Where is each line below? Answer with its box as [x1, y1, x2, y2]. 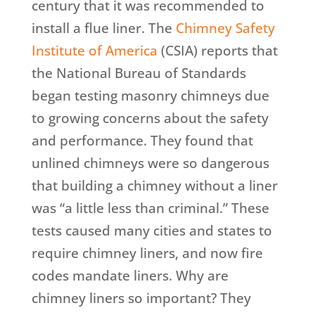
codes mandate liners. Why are [31, 266, 229, 285]
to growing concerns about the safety [31, 109, 269, 128]
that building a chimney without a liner [31, 176, 278, 195]
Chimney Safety [175, 19, 275, 38]
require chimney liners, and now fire [31, 244, 263, 263]
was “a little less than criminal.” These [31, 199, 269, 218]
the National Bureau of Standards [31, 64, 246, 83]
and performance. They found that [31, 131, 253, 150]
